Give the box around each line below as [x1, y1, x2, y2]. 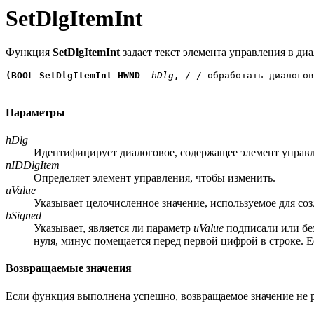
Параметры [6, 106, 65, 118]
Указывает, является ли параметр [34, 221, 193, 234]
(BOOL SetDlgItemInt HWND [6, 70, 140, 81]
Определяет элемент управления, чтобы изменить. [34, 171, 275, 184]
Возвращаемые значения [6, 262, 132, 275]
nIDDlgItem [6, 158, 60, 171]
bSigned [6, 209, 41, 221]
